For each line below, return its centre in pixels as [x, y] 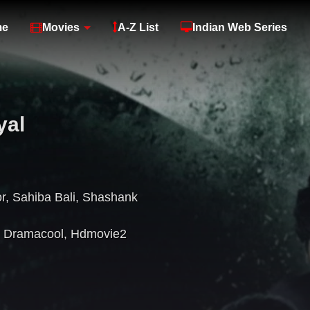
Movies [61, 27]
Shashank [110, 198]
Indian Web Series [240, 27]
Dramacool [34, 234]
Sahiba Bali [44, 198]
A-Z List [138, 27]
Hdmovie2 [99, 234]
